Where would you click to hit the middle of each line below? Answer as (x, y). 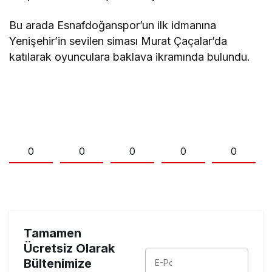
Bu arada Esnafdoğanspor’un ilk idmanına (113, 25)
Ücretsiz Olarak (69, 249)
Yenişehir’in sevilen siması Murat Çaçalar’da (118, 41)
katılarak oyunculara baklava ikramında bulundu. (130, 57)
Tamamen (53, 233)
